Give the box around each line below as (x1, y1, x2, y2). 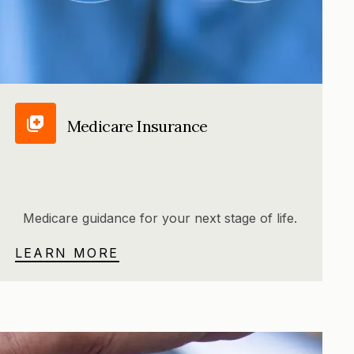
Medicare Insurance (66, 115, 208, 136)
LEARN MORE (14, 245, 119, 262)
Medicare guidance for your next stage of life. (22, 210, 297, 227)
